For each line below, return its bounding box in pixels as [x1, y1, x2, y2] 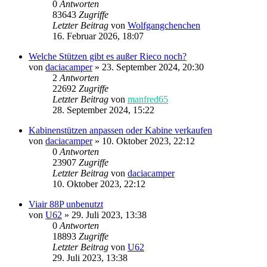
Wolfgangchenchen [128, 20, 200, 31]
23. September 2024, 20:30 [102, 62, 204, 73]
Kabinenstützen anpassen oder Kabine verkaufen [29, 125, 212, 136]
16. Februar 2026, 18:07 [52, 31, 144, 42]
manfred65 [128, 94, 168, 105]
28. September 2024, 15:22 [52, 105, 154, 116]
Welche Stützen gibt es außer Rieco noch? [29, 51, 187, 62]
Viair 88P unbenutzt [29, 199, 103, 210]
